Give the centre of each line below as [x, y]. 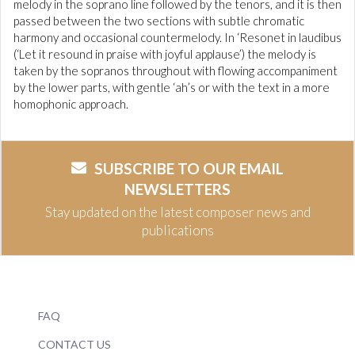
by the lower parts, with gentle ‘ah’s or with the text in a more [172, 88]
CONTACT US [74, 345]
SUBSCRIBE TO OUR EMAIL [189, 169]
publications [177, 231]
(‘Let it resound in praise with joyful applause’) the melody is [165, 54]
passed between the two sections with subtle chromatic [159, 21]
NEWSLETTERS [177, 189]
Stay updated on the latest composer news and [177, 212]
